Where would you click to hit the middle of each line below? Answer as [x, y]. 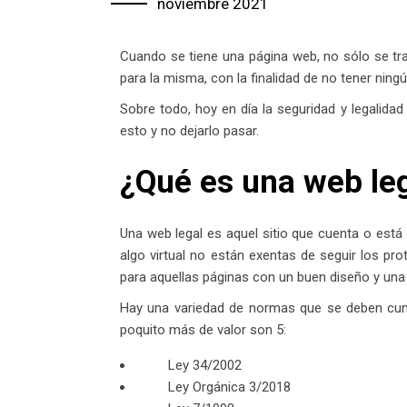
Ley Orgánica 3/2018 [229, 387]
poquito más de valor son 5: [203, 330]
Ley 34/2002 [205, 366]
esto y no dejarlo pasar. [189, 131]
